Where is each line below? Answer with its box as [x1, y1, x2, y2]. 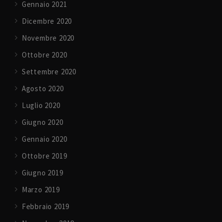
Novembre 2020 [21, 33, 75, 43]
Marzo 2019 [21, 185, 60, 195]
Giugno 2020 [21, 117, 63, 127]
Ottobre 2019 [21, 151, 67, 161]
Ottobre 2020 [21, 50, 67, 60]
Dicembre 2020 [21, 16, 72, 26]
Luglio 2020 [21, 101, 60, 111]
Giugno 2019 [21, 168, 63, 178]
